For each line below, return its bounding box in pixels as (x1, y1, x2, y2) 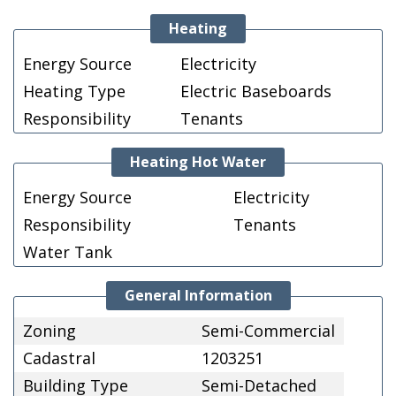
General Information (124, 285, 272, 305)
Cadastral (23, 346, 95, 369)
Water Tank (23, 240, 112, 263)
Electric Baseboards (180, 80, 331, 102)
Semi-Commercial (202, 319, 335, 341)
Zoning (23, 319, 76, 341)
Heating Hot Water (130, 151, 266, 171)
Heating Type (23, 80, 126, 102)
